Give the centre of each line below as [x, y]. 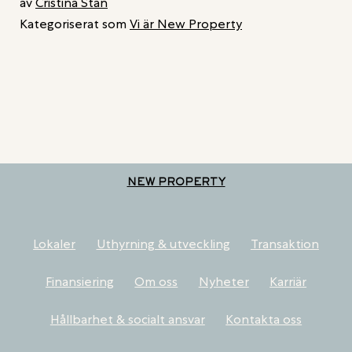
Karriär [288, 281]
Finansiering [79, 281]
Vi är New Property [186, 24]
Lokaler [55, 244]
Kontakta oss [264, 319]
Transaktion [284, 244]
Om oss [156, 281]
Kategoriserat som [75, 24]
